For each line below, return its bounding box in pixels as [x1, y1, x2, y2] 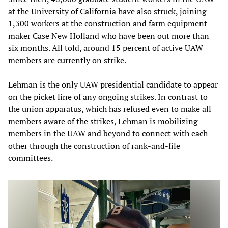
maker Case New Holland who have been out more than [8, 30, 209, 41]
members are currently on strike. [8, 54, 126, 66]
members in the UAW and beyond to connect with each [8, 127, 208, 139]
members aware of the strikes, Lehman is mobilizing [8, 115, 197, 127]
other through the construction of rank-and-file [8, 139, 180, 151]
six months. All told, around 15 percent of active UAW [8, 42, 203, 53]
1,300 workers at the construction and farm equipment [8, 17, 207, 29]
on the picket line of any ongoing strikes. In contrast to [8, 91, 208, 102]
